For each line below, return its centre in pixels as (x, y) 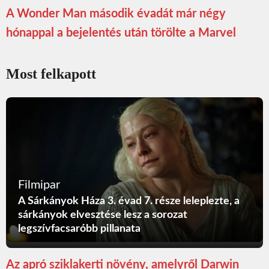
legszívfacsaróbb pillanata (79, 228)
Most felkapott (51, 74)
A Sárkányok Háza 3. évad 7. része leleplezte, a (129, 201)
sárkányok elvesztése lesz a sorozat (103, 215)
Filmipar (39, 185)
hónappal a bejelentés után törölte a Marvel (121, 33)
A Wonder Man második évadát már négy (116, 14)
